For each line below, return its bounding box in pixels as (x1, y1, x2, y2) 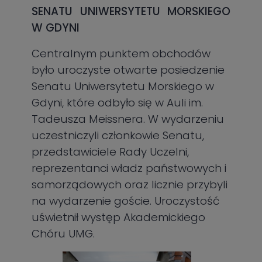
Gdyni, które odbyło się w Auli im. (32, 95, 204, 111)
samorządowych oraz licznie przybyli (32, 177, 228, 193)
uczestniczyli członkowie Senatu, (32, 127, 205, 144)
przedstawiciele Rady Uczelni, (32, 144, 189, 160)
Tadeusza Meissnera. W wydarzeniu (32, 111, 225, 127)
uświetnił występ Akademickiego (32, 209, 206, 226)
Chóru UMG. (32, 226, 95, 242)
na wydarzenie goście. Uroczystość (32, 193, 220, 209)
